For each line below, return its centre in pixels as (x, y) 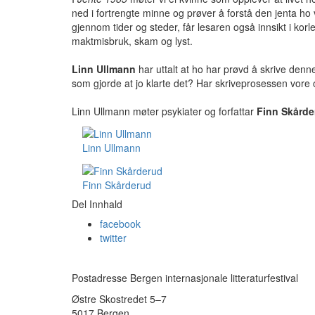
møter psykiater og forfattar (193, 111)
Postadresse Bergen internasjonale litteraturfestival (185, 278)
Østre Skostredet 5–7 (119, 299)
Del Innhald (97, 204)
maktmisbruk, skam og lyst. (134, 41)
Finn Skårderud (117, 185)
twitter (113, 237)
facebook (120, 223)
